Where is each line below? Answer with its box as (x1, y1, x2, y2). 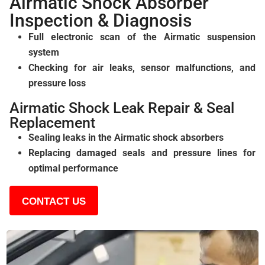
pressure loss (28, 77, 86, 89)
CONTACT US (22, 196, 86, 207)
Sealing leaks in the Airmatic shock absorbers (28, 132, 224, 143)
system (28, 47, 59, 58)
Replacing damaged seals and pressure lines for (28, 147, 256, 159)
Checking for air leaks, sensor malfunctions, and (28, 62, 256, 73)
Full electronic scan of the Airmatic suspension (28, 31, 256, 43)
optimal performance (28, 163, 118, 174)
